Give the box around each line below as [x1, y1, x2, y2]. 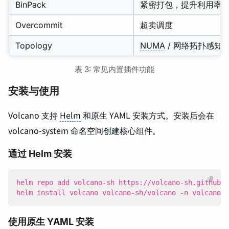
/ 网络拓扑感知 [165, 40, 222, 51]
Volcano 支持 [8, 109, 60, 122]
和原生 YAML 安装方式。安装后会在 [81, 109, 214, 122]
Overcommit [15, 20, 62, 31]
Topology [15, 40, 52, 51]
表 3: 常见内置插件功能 [75, 64, 154, 75]
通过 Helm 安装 [8, 148, 72, 159]
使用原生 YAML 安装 [8, 216, 94, 227]
